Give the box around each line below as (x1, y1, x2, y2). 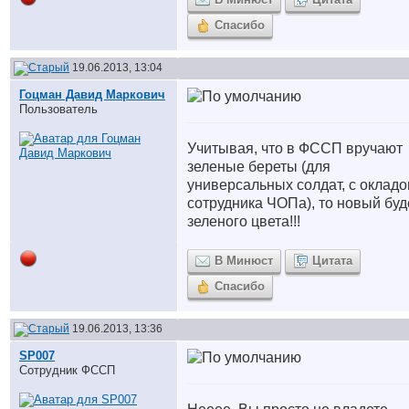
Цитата (312, 254, 352, 267)
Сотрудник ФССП (19, 363, 115, 377)
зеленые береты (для (187, 159, 330, 174)
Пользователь (19, 102, 98, 116)
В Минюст (215, 254, 273, 267)
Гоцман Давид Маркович (19, 88, 165, 101)
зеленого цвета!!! (187, 214, 300, 229)
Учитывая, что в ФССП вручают (187, 141, 403, 156)
